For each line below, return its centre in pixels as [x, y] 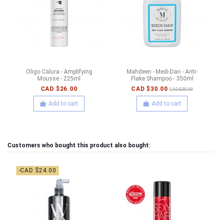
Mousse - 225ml [59, 79]
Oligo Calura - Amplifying [59, 72]
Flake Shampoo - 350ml [162, 79]
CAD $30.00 [150, 89]
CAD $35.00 [181, 89]
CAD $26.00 [59, 89]
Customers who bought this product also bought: [79, 146]
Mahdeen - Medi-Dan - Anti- [162, 72]
